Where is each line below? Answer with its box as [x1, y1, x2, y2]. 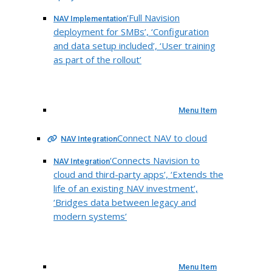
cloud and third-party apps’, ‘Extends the [53, 168, 223, 181]
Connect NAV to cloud [117, 132, 208, 144]
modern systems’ [53, 210, 127, 223]
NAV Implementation [53, 14, 127, 24]
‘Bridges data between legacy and [53, 196, 196, 209]
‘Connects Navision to [110, 154, 200, 167]
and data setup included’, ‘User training [53, 39, 216, 52]
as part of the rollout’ [53, 53, 141, 66]
